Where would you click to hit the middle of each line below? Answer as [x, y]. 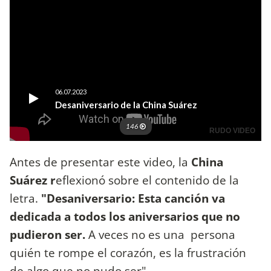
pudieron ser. [49, 234]
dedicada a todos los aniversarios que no [125, 216]
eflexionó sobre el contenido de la [147, 180]
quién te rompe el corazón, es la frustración [128, 252]
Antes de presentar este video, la [100, 162]
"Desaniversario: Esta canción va [133, 198]
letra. [25, 198]
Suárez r [33, 180]
